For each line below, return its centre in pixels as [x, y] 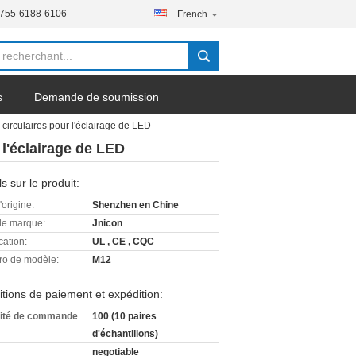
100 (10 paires [124, 316]
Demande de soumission [97, 97]
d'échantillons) [125, 334]
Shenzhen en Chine [135, 205]
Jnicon [107, 223]
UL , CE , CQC [123, 242]
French [192, 14]
